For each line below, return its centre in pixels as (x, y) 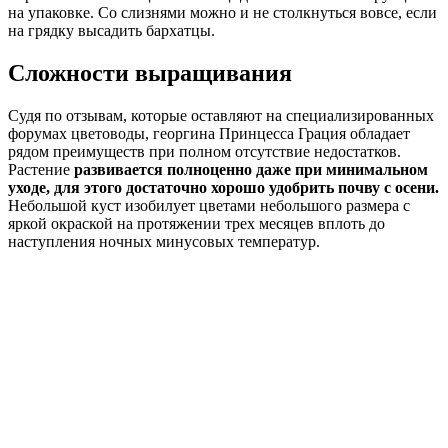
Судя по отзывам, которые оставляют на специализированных (221, 115)
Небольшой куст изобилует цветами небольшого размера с (209, 205)
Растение (41, 169)
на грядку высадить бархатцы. (111, 31)
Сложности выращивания (150, 72)
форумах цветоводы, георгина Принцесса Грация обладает (209, 133)
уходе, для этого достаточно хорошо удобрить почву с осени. (223, 187)
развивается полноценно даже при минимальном (251, 169)
